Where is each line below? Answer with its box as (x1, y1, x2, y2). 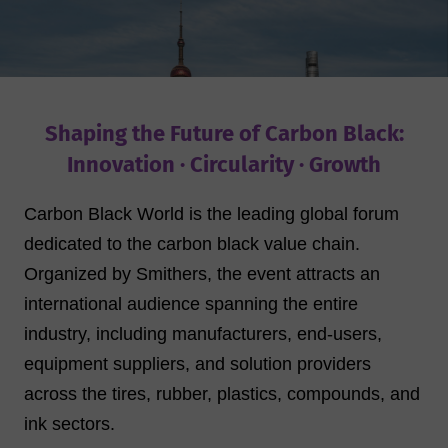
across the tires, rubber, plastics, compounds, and (24, 384, 420, 405)
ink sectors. (24, 414, 115, 435)
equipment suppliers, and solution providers (24, 354, 371, 375)
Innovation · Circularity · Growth (67, 151, 381, 179)
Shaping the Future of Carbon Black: (44, 120, 404, 148)
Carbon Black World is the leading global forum (24, 204, 399, 225)
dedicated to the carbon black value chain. (24, 234, 360, 255)
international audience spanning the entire (24, 294, 358, 315)
